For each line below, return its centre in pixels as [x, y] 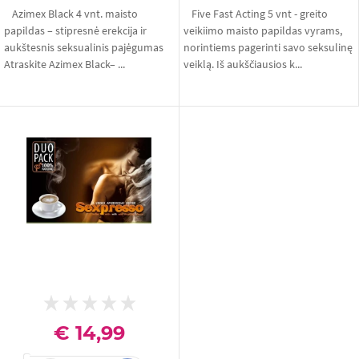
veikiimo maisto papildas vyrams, [263, 30]
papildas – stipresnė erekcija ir [75, 30]
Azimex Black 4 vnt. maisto [75, 14]
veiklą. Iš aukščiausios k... [243, 64]
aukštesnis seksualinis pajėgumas [84, 47]
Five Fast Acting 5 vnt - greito [260, 14]
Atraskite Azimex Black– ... [65, 64]
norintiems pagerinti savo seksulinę [268, 47]
